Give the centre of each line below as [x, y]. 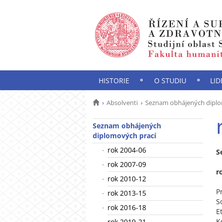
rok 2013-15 [127, 193]
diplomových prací [124, 136]
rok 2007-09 [127, 164]
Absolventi [122, 103]
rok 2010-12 [127, 179]
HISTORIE [114, 81]
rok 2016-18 [127, 207]
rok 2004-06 [127, 150]
